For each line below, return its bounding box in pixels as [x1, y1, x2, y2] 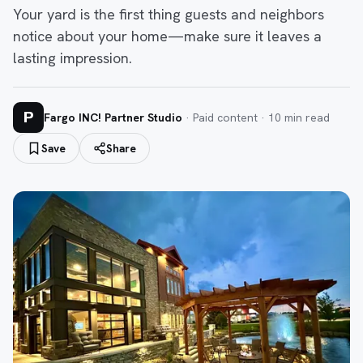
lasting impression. [13, 49, 132, 67]
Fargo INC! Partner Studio [44, 109, 182, 125]
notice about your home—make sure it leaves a [13, 27, 322, 45]
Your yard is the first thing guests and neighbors [13, 5, 324, 23]
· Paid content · [182, 109, 268, 125]
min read [281, 109, 330, 125]
